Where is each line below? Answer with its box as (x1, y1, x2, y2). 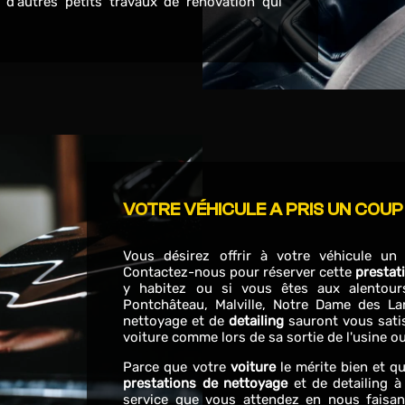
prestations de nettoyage (123, 375, 288, 391)
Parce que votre (123, 359, 231, 375)
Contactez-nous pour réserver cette (123, 264, 356, 280)
